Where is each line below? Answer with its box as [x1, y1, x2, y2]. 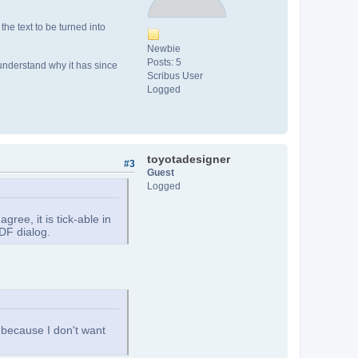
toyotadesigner [147, 153, 230, 165]
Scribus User [147, 70, 203, 82]
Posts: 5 [147, 57, 181, 68]
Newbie [147, 43, 181, 54]
